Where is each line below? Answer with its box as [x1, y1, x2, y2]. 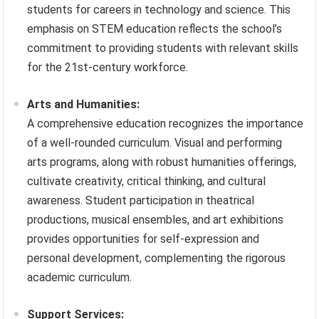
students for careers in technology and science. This [27, 3, 291, 17]
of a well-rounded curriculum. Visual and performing [27, 136, 283, 150]
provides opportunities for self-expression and [27, 232, 260, 246]
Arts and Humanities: [27, 98, 140, 112]
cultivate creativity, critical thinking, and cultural [27, 174, 266, 189]
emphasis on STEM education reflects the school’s [27, 22, 283, 36]
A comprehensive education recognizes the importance [27, 117, 304, 131]
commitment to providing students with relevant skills [27, 41, 299, 56]
